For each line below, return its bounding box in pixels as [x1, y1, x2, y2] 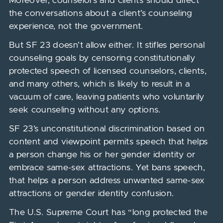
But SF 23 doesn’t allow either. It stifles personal [8, 41, 205, 50]
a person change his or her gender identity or [8, 150, 196, 159]
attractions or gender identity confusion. [8, 189, 174, 198]
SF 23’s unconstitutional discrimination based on [8, 124, 205, 133]
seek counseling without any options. [8, 106, 161, 114]
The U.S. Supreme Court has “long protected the [8, 208, 208, 217]
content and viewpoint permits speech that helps [8, 137, 208, 146]
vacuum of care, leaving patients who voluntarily [8, 93, 205, 102]
